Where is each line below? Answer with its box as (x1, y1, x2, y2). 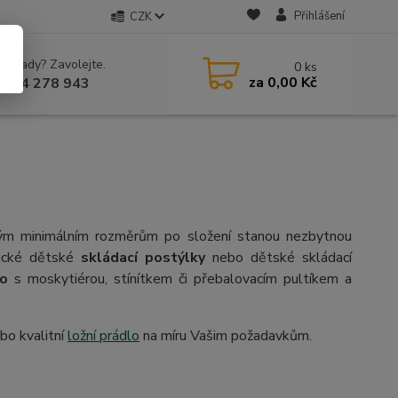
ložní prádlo (67, 326, 139, 346)
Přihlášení (293, 8, 345, 24)
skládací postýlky (81, 248, 206, 267)
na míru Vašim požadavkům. (139, 326, 312, 346)
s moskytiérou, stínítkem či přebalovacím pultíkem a (8, 269, 352, 289)
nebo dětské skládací (205, 248, 352, 267)
